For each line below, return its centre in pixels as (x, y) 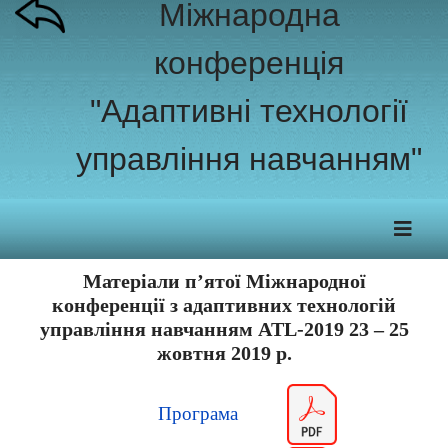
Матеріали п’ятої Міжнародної (224, 281)
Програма (198, 413)
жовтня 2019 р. (224, 353)
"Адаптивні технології (249, 111)
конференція (249, 63)
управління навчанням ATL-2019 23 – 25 (224, 329)
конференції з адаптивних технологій (224, 305)
